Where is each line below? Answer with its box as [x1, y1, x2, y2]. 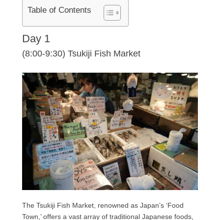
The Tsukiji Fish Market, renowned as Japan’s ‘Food [22, 201, 184, 210]
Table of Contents [27, 5, 91, 15]
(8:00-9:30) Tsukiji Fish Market [22, 49, 140, 58]
